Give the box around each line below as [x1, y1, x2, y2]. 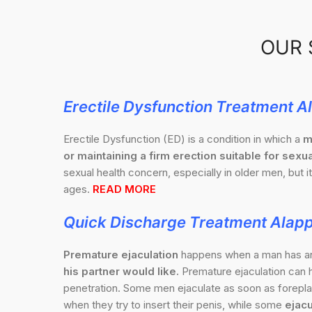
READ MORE [93, 182, 156, 196]
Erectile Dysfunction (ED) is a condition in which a [63, 132, 303, 146]
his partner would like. [63, 265, 179, 279]
